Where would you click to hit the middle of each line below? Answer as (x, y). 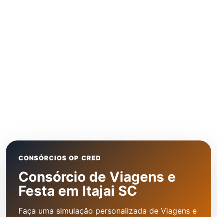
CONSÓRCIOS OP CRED (60, 158)
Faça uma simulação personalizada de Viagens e (108, 211)
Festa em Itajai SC (78, 191)
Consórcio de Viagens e (97, 177)
